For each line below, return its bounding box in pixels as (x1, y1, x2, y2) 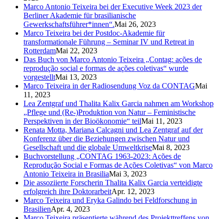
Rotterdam (23, 46, 56, 55)
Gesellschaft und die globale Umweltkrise (23, 143, 152, 152)
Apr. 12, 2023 (111, 187, 154, 196)
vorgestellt (23, 72, 55, 81)
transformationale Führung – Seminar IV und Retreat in (23, 37, 194, 46)
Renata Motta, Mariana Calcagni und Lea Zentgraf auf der (23, 125, 203, 134)
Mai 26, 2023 (114, 20, 156, 28)
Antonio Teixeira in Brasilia (23, 169, 109, 178)
